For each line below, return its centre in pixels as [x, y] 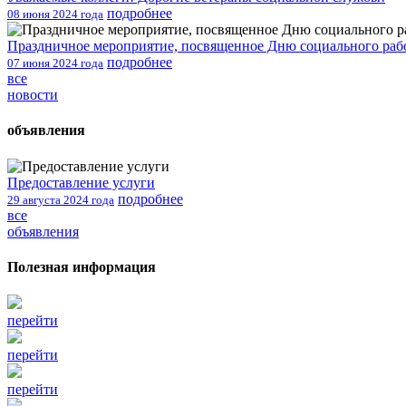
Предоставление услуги [81, 182]
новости [33, 94]
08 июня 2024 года [55, 14]
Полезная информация [82, 266]
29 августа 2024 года [61, 199]
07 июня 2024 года [55, 63]
